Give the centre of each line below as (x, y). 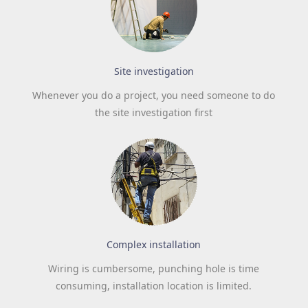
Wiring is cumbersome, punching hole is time (154, 268)
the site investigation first (154, 112)
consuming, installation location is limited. (154, 285)
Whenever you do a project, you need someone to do (154, 95)
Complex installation (154, 244)
